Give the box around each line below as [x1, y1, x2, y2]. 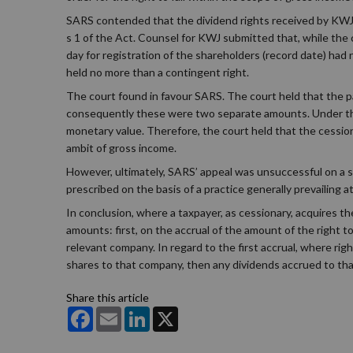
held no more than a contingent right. [66, 65, 249, 79]
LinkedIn [150, 306, 192, 319]
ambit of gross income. [66, 141, 176, 154]
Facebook [93, 306, 140, 319]
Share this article [66, 291, 149, 304]
